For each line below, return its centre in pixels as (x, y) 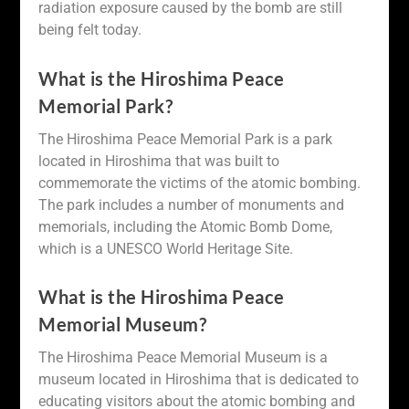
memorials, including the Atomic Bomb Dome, (186, 226)
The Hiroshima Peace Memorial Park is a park (186, 139)
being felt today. (90, 29)
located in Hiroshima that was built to (159, 161)
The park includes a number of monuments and (192, 204)
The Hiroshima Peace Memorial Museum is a (184, 358)
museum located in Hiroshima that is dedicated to (199, 380)
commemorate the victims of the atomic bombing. (200, 183)
